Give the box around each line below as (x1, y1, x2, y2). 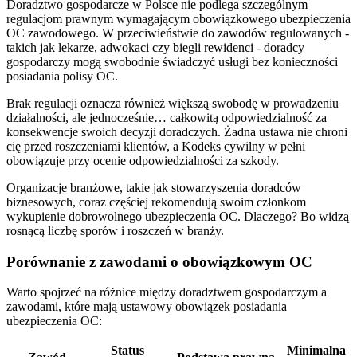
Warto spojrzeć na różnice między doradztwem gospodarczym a (6, 285, 327, 300)
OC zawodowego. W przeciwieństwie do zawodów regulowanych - (6, 25, 349, 40)
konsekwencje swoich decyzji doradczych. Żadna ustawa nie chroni (6, 124, 347, 139)
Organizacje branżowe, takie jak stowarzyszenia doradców (6, 180, 301, 194)
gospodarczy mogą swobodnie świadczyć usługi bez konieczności (6, 54, 338, 69)
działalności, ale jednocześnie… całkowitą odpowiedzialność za (6, 110, 327, 124)
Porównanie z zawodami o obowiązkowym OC (6, 253, 312, 270)
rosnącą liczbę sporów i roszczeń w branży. (6, 223, 224, 237)
